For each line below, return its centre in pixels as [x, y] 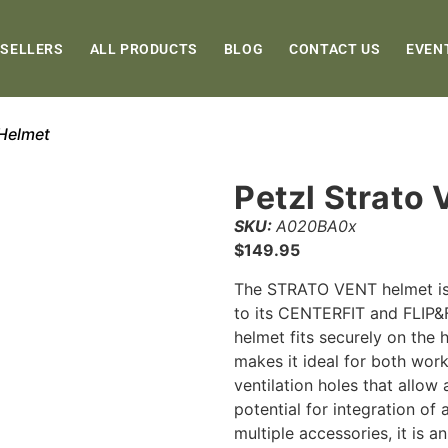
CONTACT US [335, 48]
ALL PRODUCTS [143, 48]
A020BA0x [316, 226]
